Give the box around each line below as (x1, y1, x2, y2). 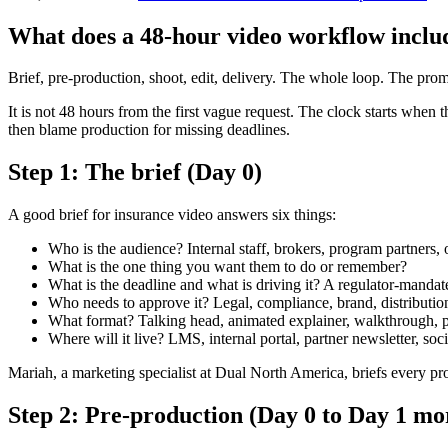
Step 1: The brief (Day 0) (8, 159, 262, 186)
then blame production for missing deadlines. (8, 121, 290, 139)
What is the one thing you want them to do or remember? (48, 258, 407, 276)
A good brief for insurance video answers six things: (8, 206, 336, 224)
